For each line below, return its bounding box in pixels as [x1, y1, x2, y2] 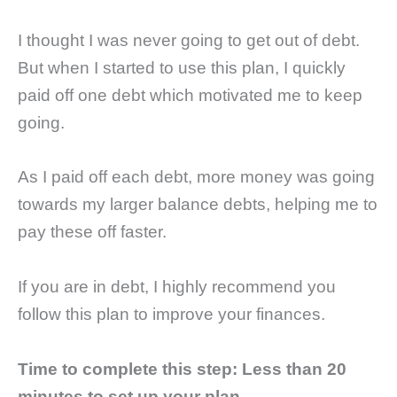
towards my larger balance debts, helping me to [18, 195, 378, 214]
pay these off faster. [18, 222, 167, 242]
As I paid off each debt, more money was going [18, 167, 375, 187]
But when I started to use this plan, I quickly [18, 58, 346, 77]
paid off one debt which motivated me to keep [18, 85, 362, 105]
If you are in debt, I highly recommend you [18, 277, 336, 296]
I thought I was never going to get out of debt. [18, 30, 360, 50]
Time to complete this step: [18, 359, 237, 378]
